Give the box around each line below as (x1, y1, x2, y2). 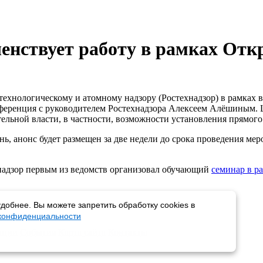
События (20, 227, 56, 237)
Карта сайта (58, 227, 106, 237)
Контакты (108, 227, 147, 237)
